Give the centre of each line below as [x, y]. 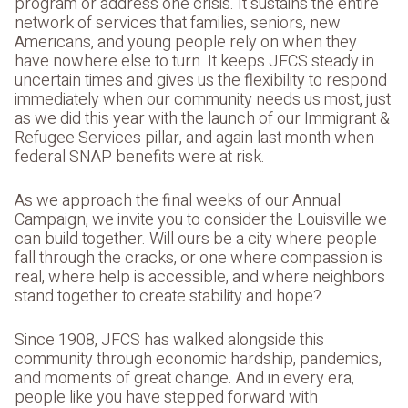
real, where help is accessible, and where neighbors [200, 277]
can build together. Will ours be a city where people [196, 239]
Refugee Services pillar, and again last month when [194, 138]
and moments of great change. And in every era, [184, 378]
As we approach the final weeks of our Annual [178, 200]
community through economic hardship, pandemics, [198, 359]
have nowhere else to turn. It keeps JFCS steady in [194, 61]
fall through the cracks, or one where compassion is [199, 258]
